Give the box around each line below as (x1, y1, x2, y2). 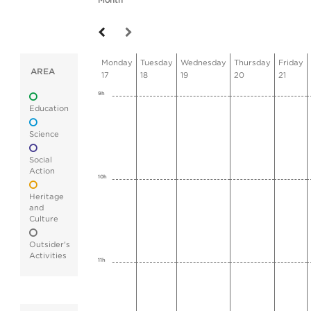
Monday (101, 59, 133, 67)
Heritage (29, 193, 64, 201)
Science (29, 131, 59, 138)
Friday (278, 59, 303, 67)
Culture (29, 215, 58, 223)
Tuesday (140, 59, 173, 67)
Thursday (234, 59, 271, 67)
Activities (29, 252, 67, 260)
